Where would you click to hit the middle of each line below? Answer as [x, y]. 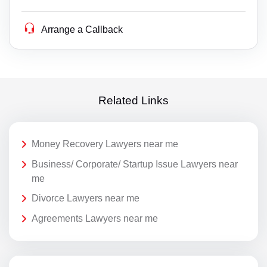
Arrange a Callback [82, 30]
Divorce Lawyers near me [86, 198]
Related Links [133, 100]
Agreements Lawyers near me [95, 218]
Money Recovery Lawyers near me [105, 144]
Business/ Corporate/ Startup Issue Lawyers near [135, 164]
